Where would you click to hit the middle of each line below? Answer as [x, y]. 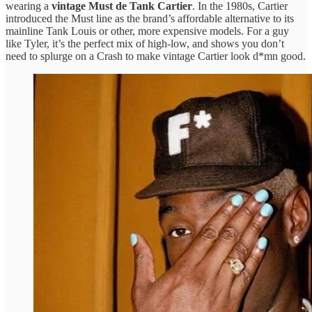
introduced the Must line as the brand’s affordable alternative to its [150, 18]
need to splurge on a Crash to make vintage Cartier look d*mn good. [156, 56]
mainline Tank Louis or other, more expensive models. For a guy [147, 31]
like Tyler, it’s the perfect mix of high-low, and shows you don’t [145, 43]
